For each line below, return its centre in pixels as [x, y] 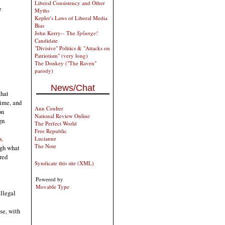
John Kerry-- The [56, 33]
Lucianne [45, 138]
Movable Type [52, 187]
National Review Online [62, 116]
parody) [44, 71]
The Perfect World [56, 123]
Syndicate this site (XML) [64, 163]
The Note [45, 146]
